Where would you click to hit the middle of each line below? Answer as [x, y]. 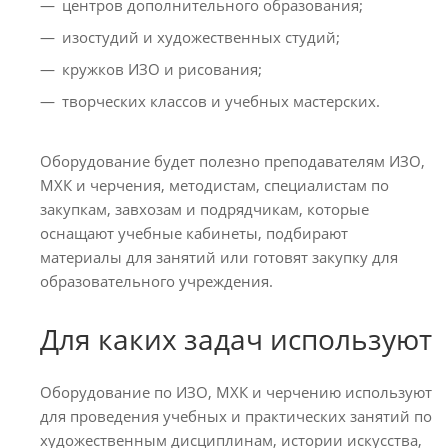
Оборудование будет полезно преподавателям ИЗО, [232, 160]
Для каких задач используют [236, 338]
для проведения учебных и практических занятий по [236, 415]
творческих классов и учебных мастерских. [221, 100]
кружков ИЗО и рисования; [162, 68]
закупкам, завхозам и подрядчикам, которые [204, 208]
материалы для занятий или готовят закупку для [219, 256]
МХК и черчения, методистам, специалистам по [214, 184]
